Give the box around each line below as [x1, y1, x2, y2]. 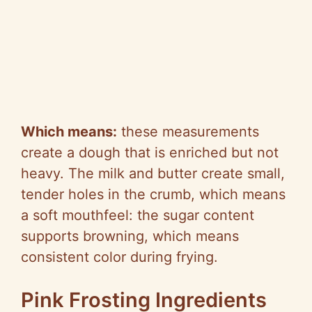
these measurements [117, 123, 259, 140]
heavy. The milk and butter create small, [21, 164, 285, 182]
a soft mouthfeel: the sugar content [21, 206, 254, 224]
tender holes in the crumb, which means [21, 185, 286, 203]
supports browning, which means [21, 227, 239, 244]
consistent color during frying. [21, 248, 218, 265]
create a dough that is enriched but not [21, 143, 279, 161]
